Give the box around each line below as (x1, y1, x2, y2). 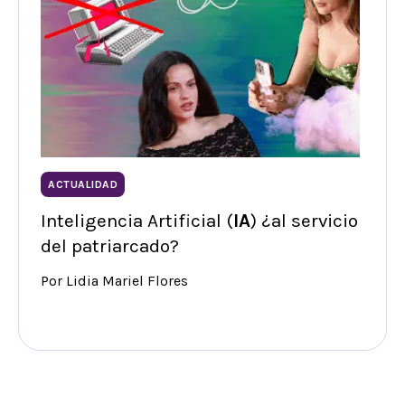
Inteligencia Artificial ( (41, 210, 233, 232)
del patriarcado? (41, 235, 179, 258)
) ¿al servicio (250, 210, 358, 232)
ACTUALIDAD (48, 178, 118, 192)
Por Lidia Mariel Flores (41, 272, 188, 290)
